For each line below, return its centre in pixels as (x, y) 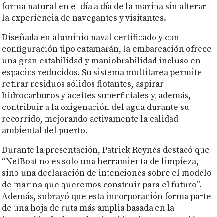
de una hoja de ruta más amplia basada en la (88, 209)
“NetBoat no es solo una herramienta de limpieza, (101, 162)
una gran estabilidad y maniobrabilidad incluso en (101, 61)
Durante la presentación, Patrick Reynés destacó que (106, 150)
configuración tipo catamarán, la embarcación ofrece (107, 50)
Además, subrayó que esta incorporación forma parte (107, 197)
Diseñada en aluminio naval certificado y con (91, 38)
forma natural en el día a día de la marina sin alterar (104, 7)
